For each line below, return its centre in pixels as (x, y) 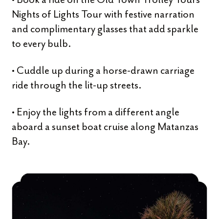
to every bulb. (41, 44)
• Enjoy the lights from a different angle (96, 112)
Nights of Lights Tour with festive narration (103, 14)
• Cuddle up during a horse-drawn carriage (103, 70)
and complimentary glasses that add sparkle (105, 29)
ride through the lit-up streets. (77, 85)
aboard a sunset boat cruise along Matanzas (105, 127)
